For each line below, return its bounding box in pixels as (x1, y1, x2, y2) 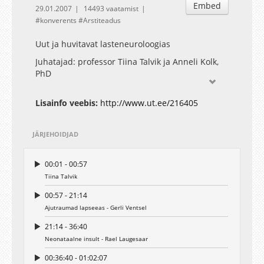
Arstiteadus (83, 15, 121, 25)
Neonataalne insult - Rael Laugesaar (45, 235, 148, 243)
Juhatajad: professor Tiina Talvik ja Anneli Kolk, (35, 56, 219, 67)
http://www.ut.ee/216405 (100, 97, 198, 108)
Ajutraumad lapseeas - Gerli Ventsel (45, 203, 147, 212)
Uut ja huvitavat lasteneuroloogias (35, 38, 170, 49)
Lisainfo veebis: (35, 97, 98, 108)
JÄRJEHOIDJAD (32, 130, 78, 138)
